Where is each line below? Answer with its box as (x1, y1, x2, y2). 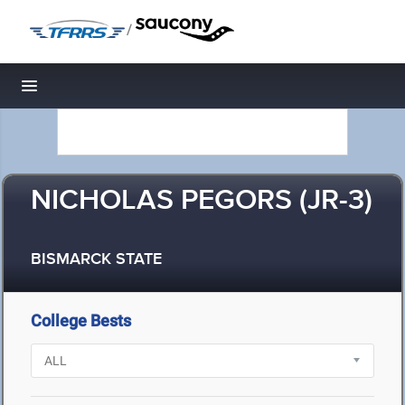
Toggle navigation (30, 81, 152, 100)
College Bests (31, 311, 131, 330)
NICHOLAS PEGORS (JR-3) (31, 183, 372, 220)
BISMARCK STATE (31, 250, 162, 270)
